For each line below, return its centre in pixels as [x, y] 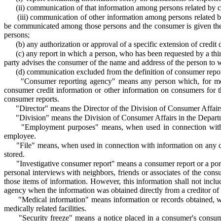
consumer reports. [32, 99]
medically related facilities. [45, 208]
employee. [20, 136]
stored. [14, 154]
